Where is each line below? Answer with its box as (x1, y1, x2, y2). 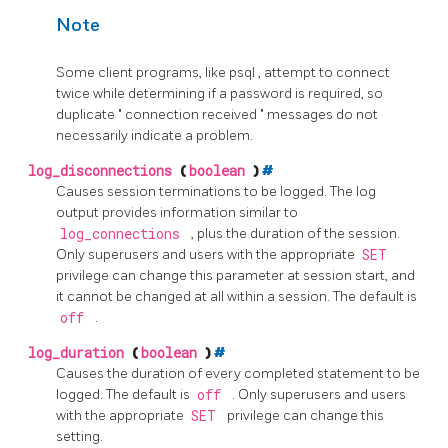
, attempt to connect (258, 64, 390, 82)
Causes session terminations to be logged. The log (56, 183, 376, 201)
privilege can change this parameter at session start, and (56, 267, 415, 285)
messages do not (267, 106, 378, 124)
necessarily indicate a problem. (56, 127, 253, 145)
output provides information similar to (56, 204, 298, 222)
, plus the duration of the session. (191, 225, 400, 243)
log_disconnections (28, 162, 180, 181)
